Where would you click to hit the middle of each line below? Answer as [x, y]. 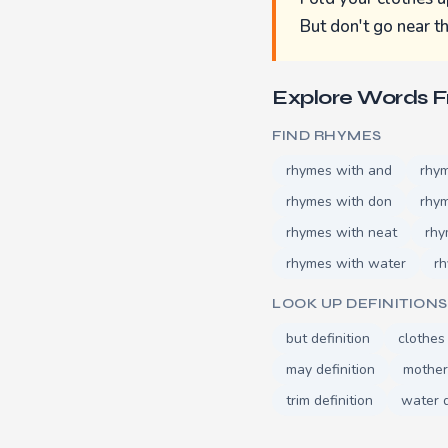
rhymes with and [339, 170]
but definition [328, 338]
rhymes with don [339, 201]
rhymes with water [346, 263]
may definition [330, 369]
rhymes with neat [341, 232]
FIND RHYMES [327, 135]
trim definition [329, 400]
